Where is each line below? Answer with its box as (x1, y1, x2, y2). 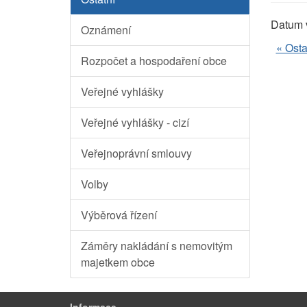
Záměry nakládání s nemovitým (81, 238, 232, 254)
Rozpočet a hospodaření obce (81, 53, 227, 69)
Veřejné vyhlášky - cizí (81, 114, 189, 131)
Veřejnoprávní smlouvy (81, 145, 192, 162)
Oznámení (81, 22, 131, 38)
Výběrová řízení (81, 207, 157, 223)
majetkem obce (81, 254, 155, 271)
